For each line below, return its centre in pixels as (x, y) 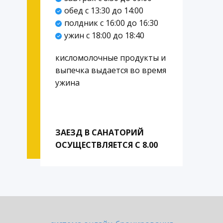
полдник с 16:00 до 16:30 (111, 23)
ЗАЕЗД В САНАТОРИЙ (100, 132)
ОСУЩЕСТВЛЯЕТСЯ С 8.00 (107, 145)
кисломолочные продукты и (111, 58)
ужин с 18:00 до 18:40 (104, 35)
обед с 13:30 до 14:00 (104, 10)
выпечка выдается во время (111, 70)
